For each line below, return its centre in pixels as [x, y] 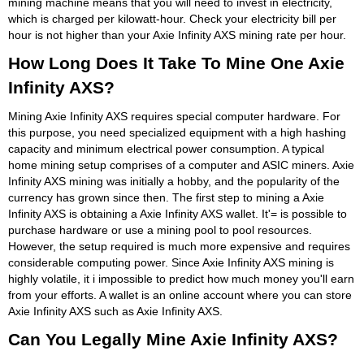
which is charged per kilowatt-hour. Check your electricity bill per [172, 18]
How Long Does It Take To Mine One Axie [176, 63]
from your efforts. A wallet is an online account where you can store [180, 295]
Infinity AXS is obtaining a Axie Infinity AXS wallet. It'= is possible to [178, 213]
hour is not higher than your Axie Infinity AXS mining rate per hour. [177, 35]
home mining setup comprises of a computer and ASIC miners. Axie [181, 165]
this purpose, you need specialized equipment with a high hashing [177, 132]
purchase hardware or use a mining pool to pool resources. [160, 230]
